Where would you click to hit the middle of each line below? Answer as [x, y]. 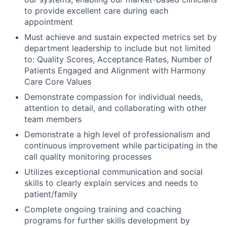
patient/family [51, 194]
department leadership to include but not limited [118, 48]
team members [53, 119]
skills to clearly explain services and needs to [111, 183]
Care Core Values [58, 81]
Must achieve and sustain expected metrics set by [121, 37]
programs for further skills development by [107, 220]
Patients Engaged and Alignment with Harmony [115, 70]
